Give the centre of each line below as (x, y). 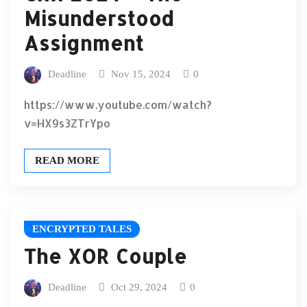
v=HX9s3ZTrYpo (67, 123)
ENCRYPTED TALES (82, 229)
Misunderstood (99, 19)
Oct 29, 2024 (139, 287)
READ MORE (67, 160)
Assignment (84, 44)
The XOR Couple (106, 257)
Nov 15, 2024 (141, 74)
